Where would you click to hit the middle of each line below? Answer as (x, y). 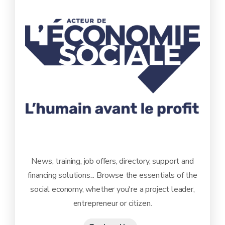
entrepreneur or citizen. (113, 203)
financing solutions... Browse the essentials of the (113, 175)
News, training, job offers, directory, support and (113, 161)
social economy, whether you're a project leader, (113, 189)
